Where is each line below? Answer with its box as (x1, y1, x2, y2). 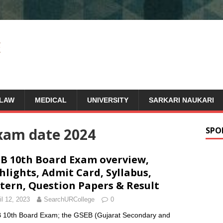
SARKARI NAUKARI (149, 96, 214, 104)
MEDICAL (35, 96, 67, 104)
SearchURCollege (44, 196, 95, 203)
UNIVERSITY (87, 96, 128, 104)
